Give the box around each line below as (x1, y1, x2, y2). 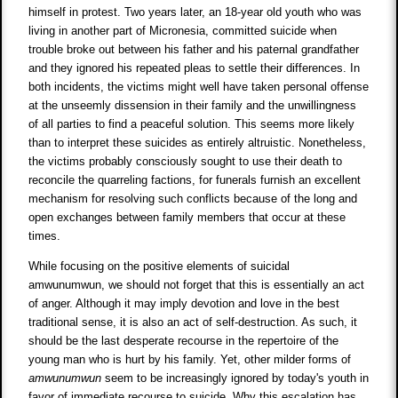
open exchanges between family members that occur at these (28, 210, 346, 224)
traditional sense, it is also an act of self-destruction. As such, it (28, 314, 358, 329)
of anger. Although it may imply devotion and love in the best (28, 296, 340, 310)
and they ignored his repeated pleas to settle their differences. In (28, 60, 361, 75)
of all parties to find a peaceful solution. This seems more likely (28, 116, 355, 131)
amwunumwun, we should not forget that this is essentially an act (28, 277, 365, 291)
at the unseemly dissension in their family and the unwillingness (28, 98, 357, 112)
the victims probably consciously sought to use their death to (28, 154, 343, 168)
